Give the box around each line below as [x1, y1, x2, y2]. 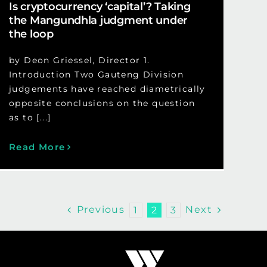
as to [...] [8, 112, 51, 123]
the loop [8, 27, 54, 41]
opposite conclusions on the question [8, 98, 195, 109]
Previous [77, 204, 125, 216]
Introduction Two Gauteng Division [8, 69, 184, 80]
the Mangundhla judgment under [8, 14, 188, 27]
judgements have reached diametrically [8, 83, 206, 95]
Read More [8, 141, 66, 153]
